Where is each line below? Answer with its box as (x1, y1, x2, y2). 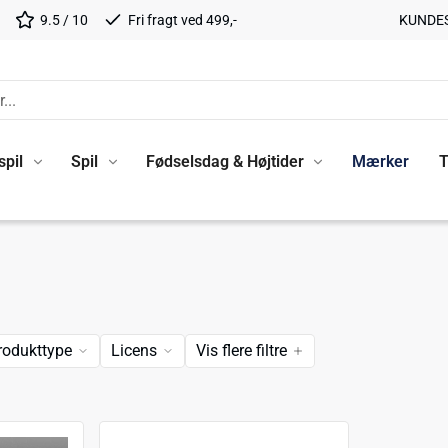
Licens (111, 341, 157, 360)
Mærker (351, 151, 409, 171)
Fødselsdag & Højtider (145, 151, 304, 171)
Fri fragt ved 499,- (127, 11, 237, 28)
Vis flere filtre (196, 341, 287, 360)
